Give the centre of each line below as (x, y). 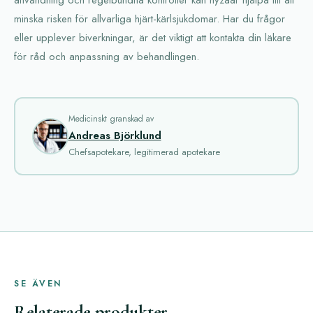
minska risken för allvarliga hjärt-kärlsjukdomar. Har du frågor (150, 19)
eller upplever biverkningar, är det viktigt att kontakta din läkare (153, 37)
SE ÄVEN (38, 283)
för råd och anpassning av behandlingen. (107, 56)
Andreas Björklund (115, 136)
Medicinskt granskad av (111, 119)
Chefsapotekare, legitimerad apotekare (144, 152)
